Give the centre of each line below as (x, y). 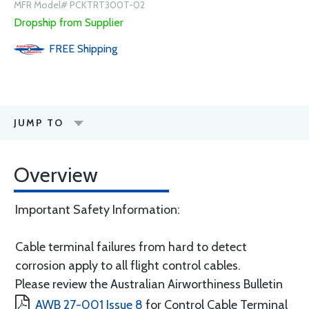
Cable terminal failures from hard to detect (131, 247)
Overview (56, 175)
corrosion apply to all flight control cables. (128, 266)
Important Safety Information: (98, 210)
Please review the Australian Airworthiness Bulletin (149, 284)
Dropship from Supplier (69, 22)
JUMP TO (39, 123)
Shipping (97, 49)
